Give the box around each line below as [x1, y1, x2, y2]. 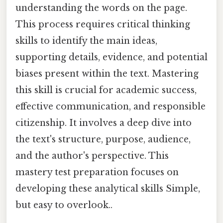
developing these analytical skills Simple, [15, 183, 200, 194]
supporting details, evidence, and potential [15, 51, 208, 63]
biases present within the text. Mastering [15, 68, 199, 79]
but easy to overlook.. [15, 199, 112, 211]
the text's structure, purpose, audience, [15, 133, 191, 145]
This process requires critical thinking [15, 18, 190, 30]
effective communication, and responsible [15, 101, 206, 112]
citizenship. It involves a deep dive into [15, 117, 192, 128]
